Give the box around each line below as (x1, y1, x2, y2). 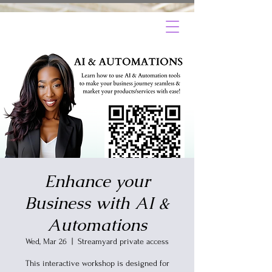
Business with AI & (25, 192, 169, 214)
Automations (47, 214, 147, 236)
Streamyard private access (78, 237, 169, 246)
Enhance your (44, 170, 150, 192)
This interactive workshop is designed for (25, 259, 169, 268)
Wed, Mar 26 (25, 237, 67, 246)
